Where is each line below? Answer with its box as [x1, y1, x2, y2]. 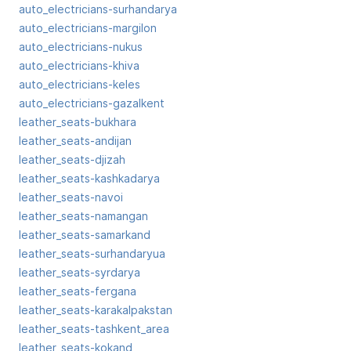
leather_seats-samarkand [19, 228, 150, 241]
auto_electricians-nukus [19, 40, 143, 53]
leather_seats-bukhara [19, 115, 136, 128]
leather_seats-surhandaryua [19, 247, 165, 260]
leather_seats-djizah [19, 153, 125, 166]
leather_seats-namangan [19, 209, 148, 223]
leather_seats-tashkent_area [19, 322, 169, 335]
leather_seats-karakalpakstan [19, 303, 172, 317]
